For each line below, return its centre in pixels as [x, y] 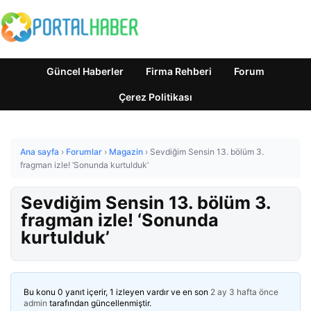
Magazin [126, 152]
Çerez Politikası [155, 97]
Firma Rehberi [179, 71]
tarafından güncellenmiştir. [99, 303]
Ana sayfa [40, 152]
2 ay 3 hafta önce [244, 292]
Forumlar [84, 152]
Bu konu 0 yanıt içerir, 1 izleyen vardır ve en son [117, 292]
